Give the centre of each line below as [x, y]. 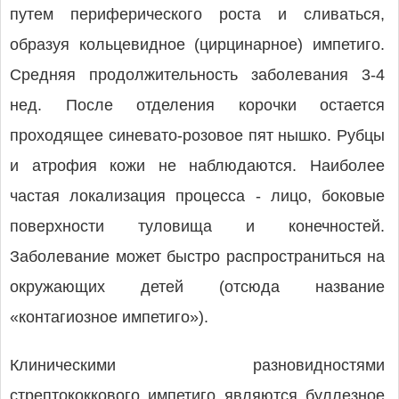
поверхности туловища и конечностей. [197, 226]
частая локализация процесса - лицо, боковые [197, 196]
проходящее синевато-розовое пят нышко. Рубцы [197, 135]
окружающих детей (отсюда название [197, 287]
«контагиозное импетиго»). [109, 317]
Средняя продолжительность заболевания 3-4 [197, 75]
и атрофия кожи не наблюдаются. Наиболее [197, 166]
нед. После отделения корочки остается [197, 105]
